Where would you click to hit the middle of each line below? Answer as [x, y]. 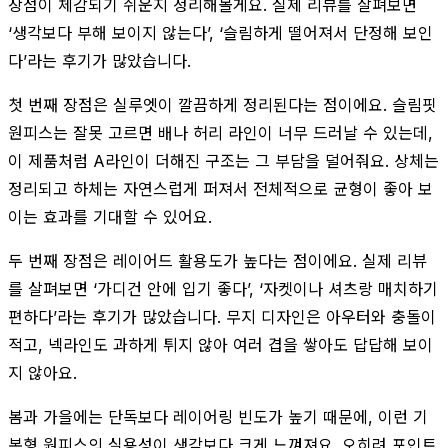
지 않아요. [42, 372]
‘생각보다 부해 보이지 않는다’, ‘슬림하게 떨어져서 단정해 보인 [220, 32]
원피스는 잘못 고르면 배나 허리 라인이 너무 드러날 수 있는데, [220, 132]
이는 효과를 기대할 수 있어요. [110, 216]
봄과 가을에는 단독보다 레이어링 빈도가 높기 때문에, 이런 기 [218, 416]
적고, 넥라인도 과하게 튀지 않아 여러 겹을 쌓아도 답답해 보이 [220, 344]
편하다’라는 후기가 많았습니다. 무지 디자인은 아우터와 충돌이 [222, 316]
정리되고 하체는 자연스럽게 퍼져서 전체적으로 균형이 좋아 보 [220, 188]
